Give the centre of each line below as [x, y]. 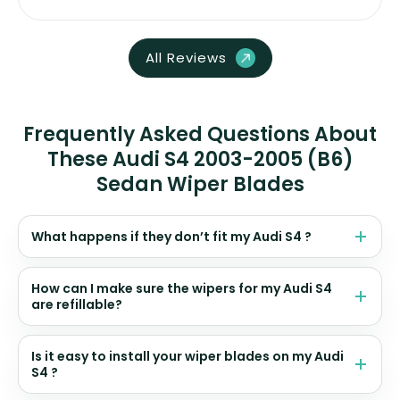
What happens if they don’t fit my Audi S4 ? [171, 237]
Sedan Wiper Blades [200, 185]
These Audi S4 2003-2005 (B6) [200, 160]
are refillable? [77, 305]
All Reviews [186, 58]
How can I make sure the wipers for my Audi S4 [182, 289]
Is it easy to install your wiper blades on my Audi [187, 357]
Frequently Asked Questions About [200, 135]
